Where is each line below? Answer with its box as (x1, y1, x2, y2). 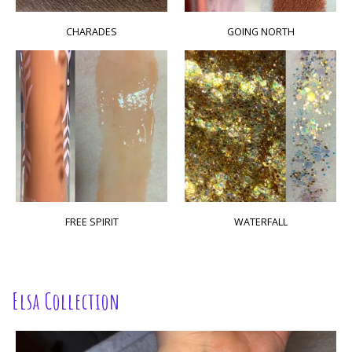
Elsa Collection (12, 288, 120, 315)
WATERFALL (233, 215, 288, 229)
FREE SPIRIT (64, 215, 119, 229)
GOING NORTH (226, 25, 295, 38)
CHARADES (66, 25, 117, 38)
